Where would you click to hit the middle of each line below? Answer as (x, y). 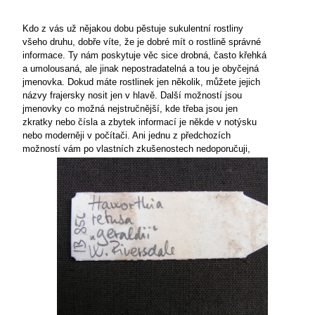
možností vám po (58, 149)
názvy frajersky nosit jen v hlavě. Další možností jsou (132, 95)
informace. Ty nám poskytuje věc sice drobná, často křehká (144, 55)
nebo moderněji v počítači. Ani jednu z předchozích (127, 135)
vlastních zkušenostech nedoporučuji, (172, 149)
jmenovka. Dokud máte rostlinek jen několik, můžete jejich (141, 82)
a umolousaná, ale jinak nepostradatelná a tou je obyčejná (141, 69)
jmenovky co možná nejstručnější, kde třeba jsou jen (130, 109)
